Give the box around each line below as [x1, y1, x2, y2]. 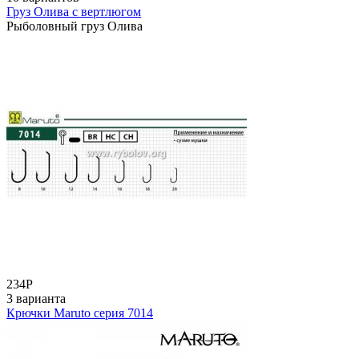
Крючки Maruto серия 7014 [6, 305, 153, 320]
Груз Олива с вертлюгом [6, 4, 141, 18]
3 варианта [6, 291, 66, 305]
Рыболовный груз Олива [6, 18, 143, 33]
